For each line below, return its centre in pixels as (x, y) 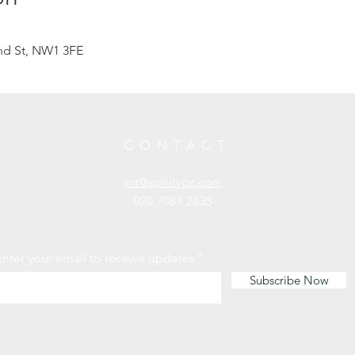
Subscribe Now (289, 280)
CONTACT (177, 145)
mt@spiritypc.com (173, 181)
